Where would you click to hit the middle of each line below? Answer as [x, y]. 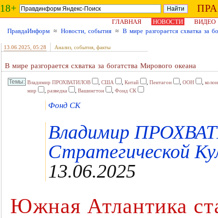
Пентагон [161, 82]
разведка [57, 91]
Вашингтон [91, 91]
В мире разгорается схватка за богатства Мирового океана [100, 66]
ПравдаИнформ [28, 31]
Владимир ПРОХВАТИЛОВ [59, 82]
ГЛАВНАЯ [127, 22]
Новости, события [86, 31]
